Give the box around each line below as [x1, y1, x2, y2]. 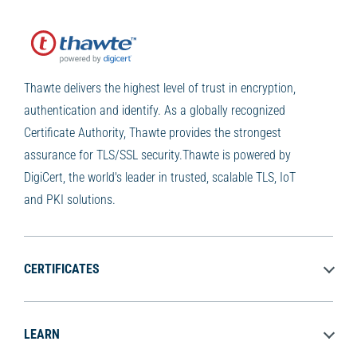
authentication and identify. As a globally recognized [24, 102, 285, 118]
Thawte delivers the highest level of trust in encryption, [24, 80, 296, 96]
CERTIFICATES [24, 261, 100, 277]
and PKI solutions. [24, 191, 116, 207]
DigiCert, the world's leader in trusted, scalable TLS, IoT [24, 169, 296, 185]
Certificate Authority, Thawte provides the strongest [24, 124, 281, 140]
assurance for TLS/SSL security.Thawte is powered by [24, 147, 291, 163]
